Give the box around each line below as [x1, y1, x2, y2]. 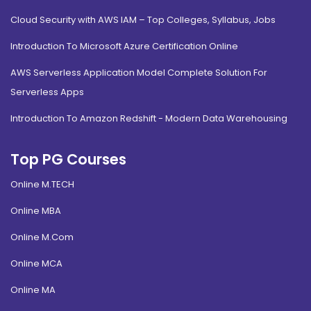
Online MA [10, 283, 56, 297]
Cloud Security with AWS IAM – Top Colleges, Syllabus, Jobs [10, 13, 276, 27]
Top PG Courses [10, 149, 126, 170]
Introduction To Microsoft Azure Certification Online [10, 40, 238, 53]
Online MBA [10, 204, 61, 218]
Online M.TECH [10, 178, 74, 192]
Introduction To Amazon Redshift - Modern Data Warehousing [10, 112, 287, 126]
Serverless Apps [10, 85, 84, 99]
